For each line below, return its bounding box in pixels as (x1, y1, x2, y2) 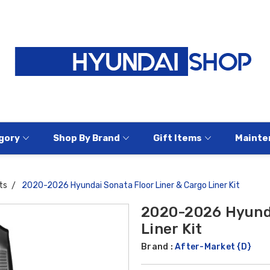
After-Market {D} (175, 242, 251, 252)
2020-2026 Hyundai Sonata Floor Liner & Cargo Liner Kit (22, 180, 240, 190)
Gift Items (152, 132, 202, 143)
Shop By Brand (52, 132, 120, 143)
